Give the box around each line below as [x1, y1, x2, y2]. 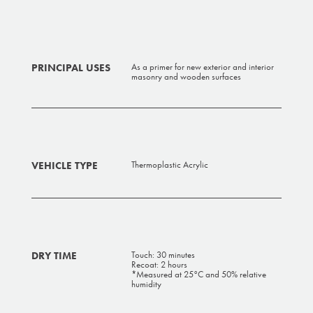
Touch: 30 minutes [131, 249, 196, 261]
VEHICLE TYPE [31, 159, 98, 173]
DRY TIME [31, 249, 77, 263]
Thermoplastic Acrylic [131, 159, 209, 170]
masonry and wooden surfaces [131, 71, 242, 82]
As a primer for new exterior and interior [131, 61, 275, 73]
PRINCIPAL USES [31, 61, 110, 75]
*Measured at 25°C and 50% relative [131, 269, 267, 280]
